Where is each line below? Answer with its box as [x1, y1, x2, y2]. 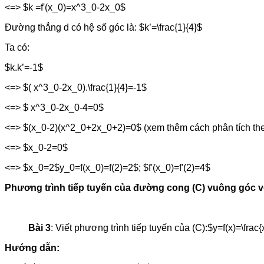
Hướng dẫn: [5, 242, 60, 253]
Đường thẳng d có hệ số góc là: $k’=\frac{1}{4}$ [5, 22, 202, 32]
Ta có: [5, 42, 29, 52]
